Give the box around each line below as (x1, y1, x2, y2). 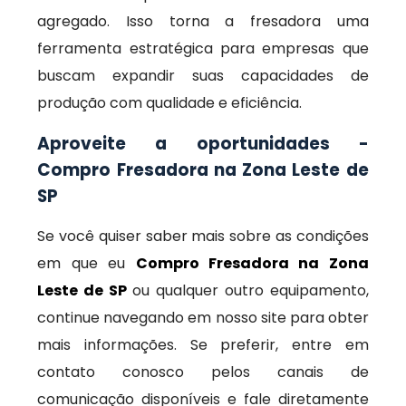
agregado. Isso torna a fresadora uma (37, 11, 369, 32)
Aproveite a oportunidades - (37, 131, 369, 156)
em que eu (37, 253, 136, 274)
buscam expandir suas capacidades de (37, 65, 369, 86)
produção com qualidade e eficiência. (37, 92, 303, 113)
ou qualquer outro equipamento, (132, 280, 369, 301)
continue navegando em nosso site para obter (37, 307, 369, 328)
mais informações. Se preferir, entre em (37, 334, 369, 355)
